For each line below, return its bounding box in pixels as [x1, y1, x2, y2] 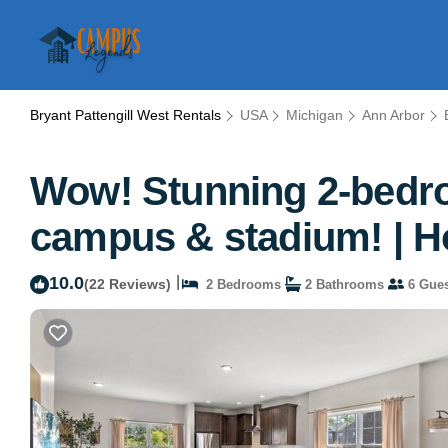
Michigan [286, 107, 343, 123]
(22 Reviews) [84, 275, 171, 292]
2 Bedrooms [198, 276, 281, 292]
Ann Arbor [362, 107, 425, 123]
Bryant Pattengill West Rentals [30, 107, 225, 123]
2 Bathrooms [301, 276, 384, 292]
